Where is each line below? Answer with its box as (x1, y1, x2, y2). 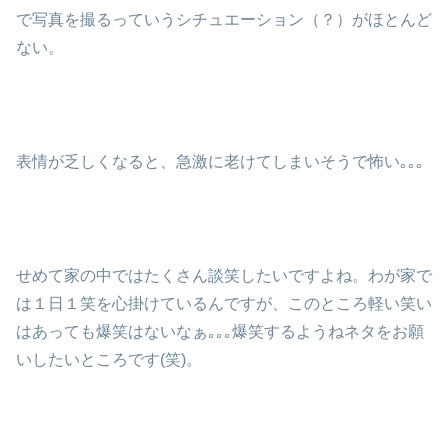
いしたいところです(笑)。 (16, 350, 202, 368)
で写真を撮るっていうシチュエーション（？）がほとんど (16, 11, 432, 29)
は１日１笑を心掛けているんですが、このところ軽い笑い (16, 294, 432, 312)
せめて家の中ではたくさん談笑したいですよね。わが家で (16, 266, 432, 284)
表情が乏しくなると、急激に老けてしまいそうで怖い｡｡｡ (16, 153, 424, 170)
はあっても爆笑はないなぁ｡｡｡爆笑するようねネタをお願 (16, 322, 424, 340)
